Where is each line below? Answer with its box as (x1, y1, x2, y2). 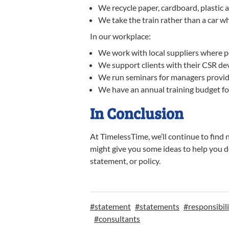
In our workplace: (90, 31, 151, 41)
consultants (99, 214, 140, 223)
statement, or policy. (90, 156, 161, 166)
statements (140, 201, 179, 211)
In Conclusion (90, 103, 184, 123)
